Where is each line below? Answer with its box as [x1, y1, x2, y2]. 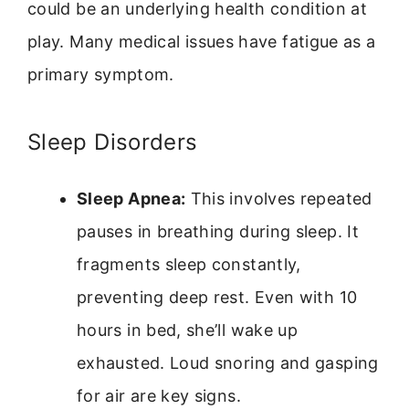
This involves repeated [185, 188, 372, 208]
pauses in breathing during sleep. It [77, 221, 359, 241]
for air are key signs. [77, 385, 241, 405]
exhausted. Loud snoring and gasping [77, 352, 379, 372]
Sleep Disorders [27, 128, 198, 155]
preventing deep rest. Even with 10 [77, 287, 358, 307]
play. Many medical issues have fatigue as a [27, 31, 376, 51]
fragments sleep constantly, [77, 254, 301, 274]
